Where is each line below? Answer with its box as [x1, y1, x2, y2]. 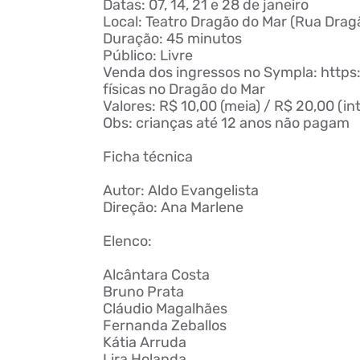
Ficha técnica [102, 148, 193, 166]
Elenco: [102, 232, 152, 250]
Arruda [136, 333, 186, 351]
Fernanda [102, 317, 171, 334]
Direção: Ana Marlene [102, 198, 243, 216]
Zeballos [170, 317, 227, 334]
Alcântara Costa [102, 266, 210, 284]
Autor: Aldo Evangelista [102, 182, 259, 199]
